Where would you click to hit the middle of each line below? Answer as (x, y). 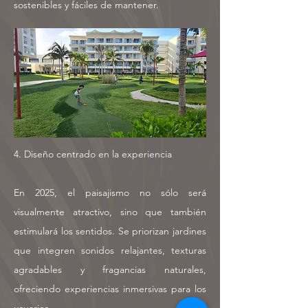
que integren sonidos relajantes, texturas (110, 250)
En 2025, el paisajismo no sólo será (110, 192)
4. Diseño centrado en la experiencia (93, 154)
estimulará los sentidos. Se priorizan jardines (110, 231)
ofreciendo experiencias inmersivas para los (110, 289)
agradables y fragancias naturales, (110, 269)
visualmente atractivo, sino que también (110, 212)
